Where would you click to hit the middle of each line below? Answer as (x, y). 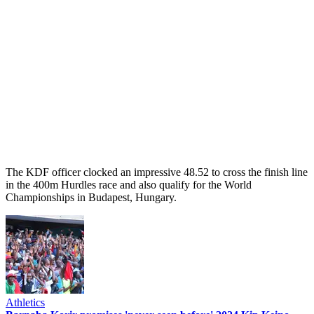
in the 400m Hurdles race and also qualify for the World (129, 184)
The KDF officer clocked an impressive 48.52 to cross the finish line (157, 172)
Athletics (25, 302)
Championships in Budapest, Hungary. (91, 197)
